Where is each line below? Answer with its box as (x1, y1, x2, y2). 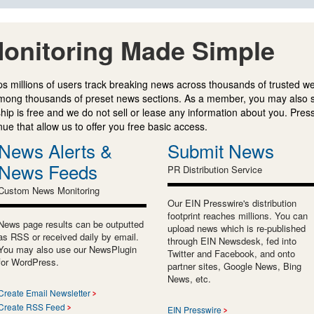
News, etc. (168, 271, 211, 285)
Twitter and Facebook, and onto (168, 246, 295, 260)
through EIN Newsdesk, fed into (168, 233, 296, 247)
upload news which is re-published (168, 221, 306, 235)
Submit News (168, 137, 274, 163)
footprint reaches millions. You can (168, 208, 308, 222)
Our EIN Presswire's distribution (168, 196, 296, 210)
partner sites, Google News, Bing (168, 259, 301, 273)
